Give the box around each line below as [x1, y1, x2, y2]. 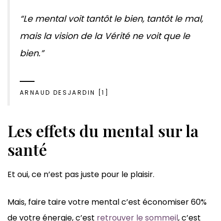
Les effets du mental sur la [7, 120, 199, 142]
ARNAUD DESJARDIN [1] [20, 88, 109, 97]
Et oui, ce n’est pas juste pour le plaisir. [7, 169, 154, 181]
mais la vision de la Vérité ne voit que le [20, 30, 190, 42]
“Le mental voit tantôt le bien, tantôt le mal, [20, 13, 203, 25]
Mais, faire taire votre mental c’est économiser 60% [7, 196, 207, 208]
